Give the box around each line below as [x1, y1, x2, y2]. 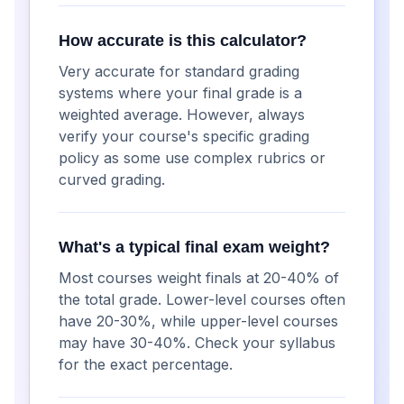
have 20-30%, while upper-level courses [59, 312, 338, 330]
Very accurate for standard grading [59, 62, 299, 80]
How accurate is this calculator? [59, 32, 307, 50]
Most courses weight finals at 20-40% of [59, 269, 339, 287]
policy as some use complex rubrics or [59, 149, 326, 167]
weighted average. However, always [59, 106, 305, 124]
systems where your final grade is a [59, 84, 302, 102]
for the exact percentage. [59, 355, 233, 373]
